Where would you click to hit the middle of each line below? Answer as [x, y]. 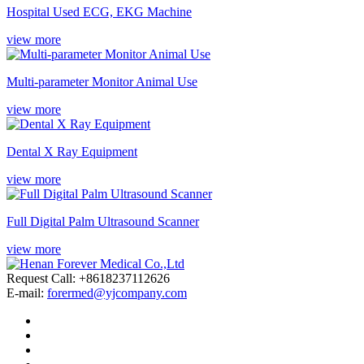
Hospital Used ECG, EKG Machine [99, 11]
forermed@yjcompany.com [117, 292]
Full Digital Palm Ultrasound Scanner [103, 221]
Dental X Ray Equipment [72, 151]
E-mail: [27, 292]
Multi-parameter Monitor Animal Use [102, 81]
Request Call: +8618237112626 [88, 278]
